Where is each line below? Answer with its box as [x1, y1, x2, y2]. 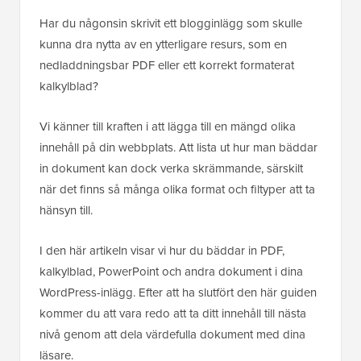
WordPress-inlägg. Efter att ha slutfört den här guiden [39, 284, 317, 301]
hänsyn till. [39, 201, 93, 219]
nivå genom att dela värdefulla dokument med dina [39, 326, 305, 343]
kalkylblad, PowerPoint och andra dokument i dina [39, 263, 303, 280]
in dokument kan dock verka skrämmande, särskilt [39, 160, 303, 177]
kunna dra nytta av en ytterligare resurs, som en [39, 35, 287, 53]
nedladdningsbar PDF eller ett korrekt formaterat [39, 56, 294, 74]
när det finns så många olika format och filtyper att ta [39, 180, 315, 198]
